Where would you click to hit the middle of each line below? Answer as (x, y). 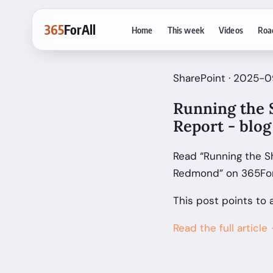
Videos (231, 30)
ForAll (80, 30)
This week (186, 30)
